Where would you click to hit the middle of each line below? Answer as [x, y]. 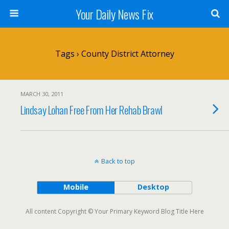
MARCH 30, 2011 [42, 94]
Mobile [76, 187]
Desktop [153, 187]
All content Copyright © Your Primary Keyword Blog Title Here [114, 211]
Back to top [118, 161]
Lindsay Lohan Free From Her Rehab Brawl [91, 110]
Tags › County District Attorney [114, 54]
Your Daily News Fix [114, 14]
